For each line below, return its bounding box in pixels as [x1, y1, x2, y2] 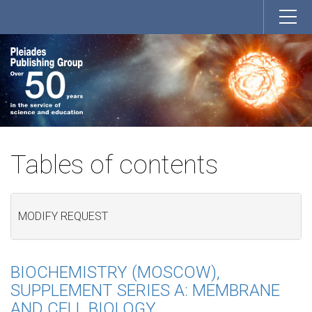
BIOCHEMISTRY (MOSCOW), [10, 262, 220, 282]
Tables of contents [10, 149, 218, 180]
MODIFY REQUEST [18, 210, 108, 224]
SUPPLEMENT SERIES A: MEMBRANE [10, 280, 280, 300]
